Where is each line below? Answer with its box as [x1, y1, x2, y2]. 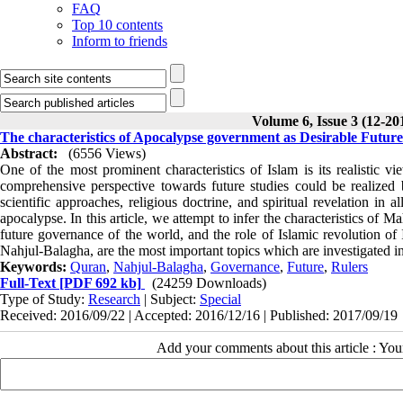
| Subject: [140, 291, 200, 307]
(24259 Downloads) [152, 275, 266, 291]
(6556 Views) [68, 146, 146, 161]
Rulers [331, 259, 368, 274]
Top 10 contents [72, 17, 163, 32]
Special [200, 291, 241, 307]
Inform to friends [72, 33, 167, 49]
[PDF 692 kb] [56, 275, 141, 291]
